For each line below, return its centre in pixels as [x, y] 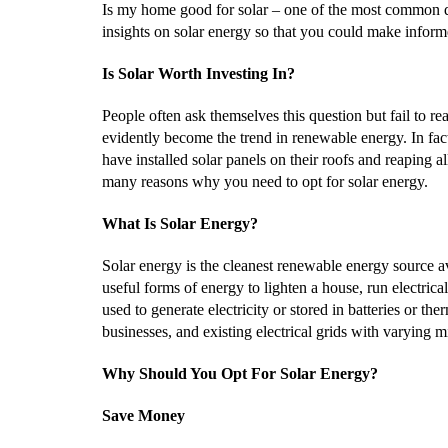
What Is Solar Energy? [180, 223]
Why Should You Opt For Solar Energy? [240, 373]
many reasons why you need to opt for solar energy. [265, 181]
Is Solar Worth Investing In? [198, 73]
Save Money [143, 415]
